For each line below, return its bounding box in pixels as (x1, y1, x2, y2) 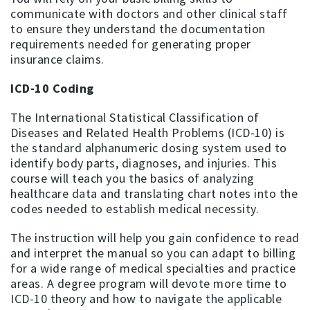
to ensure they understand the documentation (10, 20, 266, 37)
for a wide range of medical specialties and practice (10, 259, 295, 276)
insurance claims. (10, 51, 104, 67)
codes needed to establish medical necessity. (10, 200, 259, 217)
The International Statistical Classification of (10, 109, 259, 125)
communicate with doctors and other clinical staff (10, 5, 288, 21)
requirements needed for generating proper (10, 35, 251, 52)
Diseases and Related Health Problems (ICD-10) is (10, 124, 284, 140)
